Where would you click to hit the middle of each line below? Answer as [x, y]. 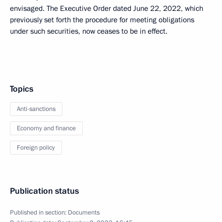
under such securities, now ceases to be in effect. [89, 31]
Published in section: [39, 213]
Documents [84, 213]
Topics [22, 89]
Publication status [44, 191]
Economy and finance [46, 128]
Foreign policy [36, 148]
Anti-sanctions [36, 109]
